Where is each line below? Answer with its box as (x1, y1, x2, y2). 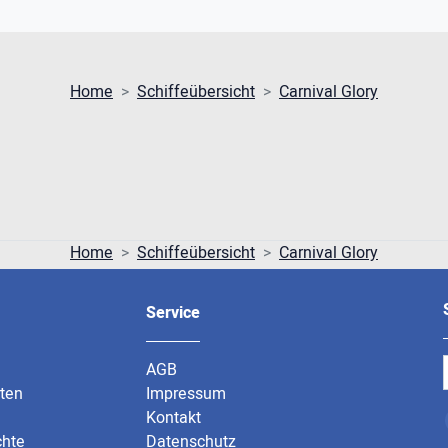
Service (145, 301, 200, 325)
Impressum (145, 382, 226, 406)
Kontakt (145, 406, 201, 430)
